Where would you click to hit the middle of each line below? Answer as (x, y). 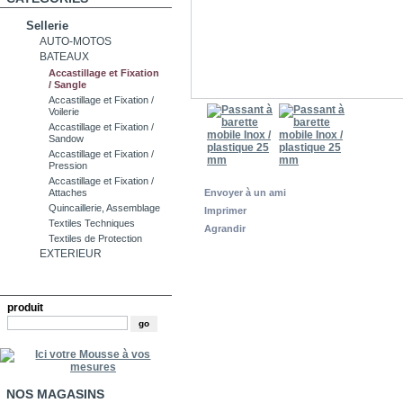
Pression (68, 166)
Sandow (67, 139)
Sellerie (48, 26)
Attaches (68, 193)
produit (26, 308)
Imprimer (225, 210)
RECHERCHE (46, 287)
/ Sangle (68, 85)
